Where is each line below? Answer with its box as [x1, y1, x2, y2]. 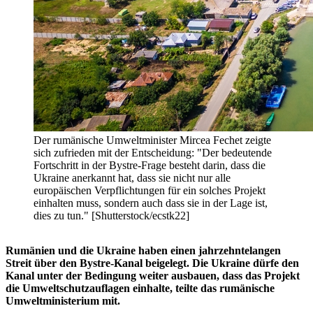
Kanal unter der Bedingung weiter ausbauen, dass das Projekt [6, 270, 300, 282]
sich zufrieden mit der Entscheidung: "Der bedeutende [34, 147, 272, 159]
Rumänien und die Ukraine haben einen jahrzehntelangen [6, 245, 281, 257]
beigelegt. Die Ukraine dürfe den [145, 257, 299, 270]
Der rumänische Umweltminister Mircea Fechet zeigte [34, 134, 271, 147]
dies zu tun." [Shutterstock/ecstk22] [34, 210, 189, 222]
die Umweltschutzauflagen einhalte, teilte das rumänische [6, 282, 275, 295]
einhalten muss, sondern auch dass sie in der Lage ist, [34, 197, 268, 210]
